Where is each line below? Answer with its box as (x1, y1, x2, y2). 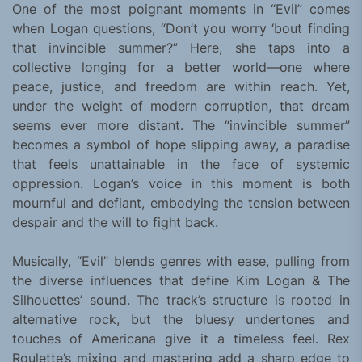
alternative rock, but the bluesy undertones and (12, 311, 350, 328)
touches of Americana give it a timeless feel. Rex (12, 330, 350, 347)
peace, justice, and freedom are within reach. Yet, (12, 78, 350, 95)
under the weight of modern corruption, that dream (12, 98, 350, 115)
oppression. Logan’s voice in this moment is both (12, 175, 350, 192)
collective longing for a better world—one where (12, 59, 350, 76)
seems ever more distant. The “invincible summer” (12, 117, 350, 134)
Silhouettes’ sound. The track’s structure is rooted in (12, 292, 350, 309)
